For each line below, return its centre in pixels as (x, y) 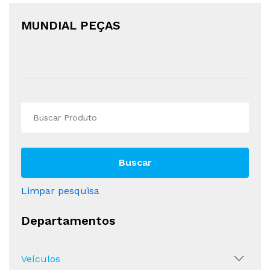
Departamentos (68, 221)
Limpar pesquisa (60, 191)
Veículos (41, 259)
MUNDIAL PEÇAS (71, 26)
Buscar (135, 163)
